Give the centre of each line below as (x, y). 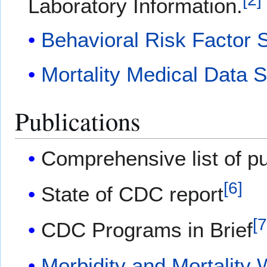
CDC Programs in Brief (147, 230)
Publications (78, 120)
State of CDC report (133, 194)
